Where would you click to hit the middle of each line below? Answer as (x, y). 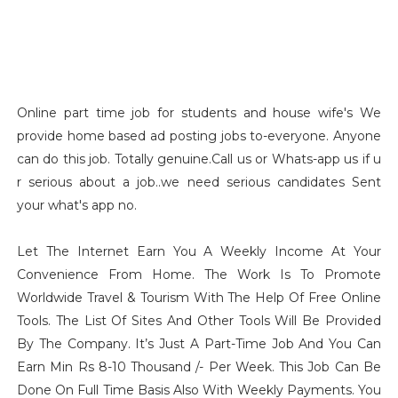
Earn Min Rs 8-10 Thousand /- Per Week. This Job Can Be (199, 367)
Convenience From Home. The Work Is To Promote (199, 275)
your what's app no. (76, 205)
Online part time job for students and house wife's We (199, 113)
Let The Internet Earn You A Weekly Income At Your (199, 251)
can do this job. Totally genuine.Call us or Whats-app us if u (199, 159)
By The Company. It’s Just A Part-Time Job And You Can (199, 344)
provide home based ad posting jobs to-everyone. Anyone (199, 136)
